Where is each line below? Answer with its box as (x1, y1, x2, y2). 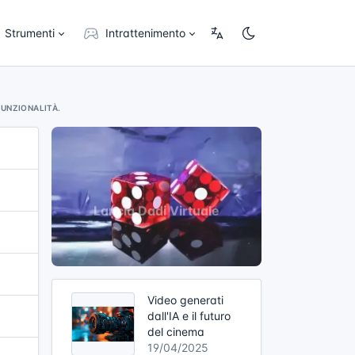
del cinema (147, 324, 204, 338)
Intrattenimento (105, 26, 185, 40)
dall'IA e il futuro (147, 308, 231, 323)
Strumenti (4, 26, 55, 40)
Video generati (147, 292, 223, 307)
